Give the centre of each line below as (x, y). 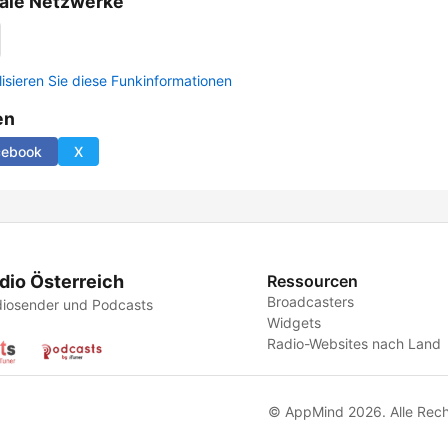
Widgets (294, 323)
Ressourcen (313, 281)
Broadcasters (311, 302)
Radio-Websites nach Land (354, 344)
